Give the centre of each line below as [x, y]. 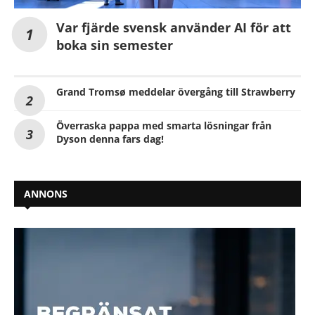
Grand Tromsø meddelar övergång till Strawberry [176, 92]
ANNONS [46, 194]
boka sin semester [115, 45]
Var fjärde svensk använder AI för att [174, 28]
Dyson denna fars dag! [110, 139]
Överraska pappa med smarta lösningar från [164, 126]
